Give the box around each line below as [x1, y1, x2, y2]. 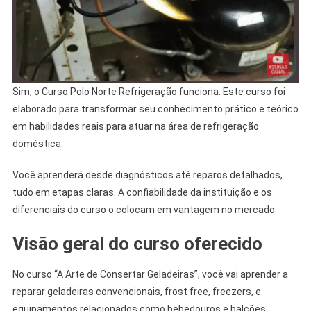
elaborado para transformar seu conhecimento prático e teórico [12, 103, 299, 115]
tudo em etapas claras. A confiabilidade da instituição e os [12, 186, 272, 198]
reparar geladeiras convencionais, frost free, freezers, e [12, 285, 261, 297]
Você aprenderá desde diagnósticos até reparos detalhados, [12, 169, 283, 180]
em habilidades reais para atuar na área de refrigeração [12, 120, 259, 132]
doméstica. [12, 137, 63, 149]
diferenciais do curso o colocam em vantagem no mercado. [12, 203, 277, 215]
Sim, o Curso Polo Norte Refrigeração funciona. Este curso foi [12, 85, 285, 97]
